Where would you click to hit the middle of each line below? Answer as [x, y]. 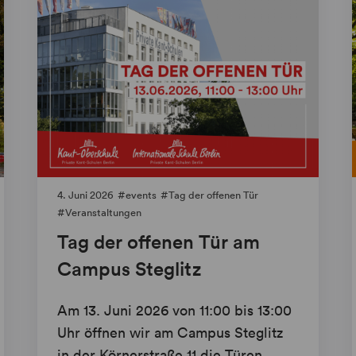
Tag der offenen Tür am [159, 242]
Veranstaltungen [104, 213]
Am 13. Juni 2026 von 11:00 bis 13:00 [175, 311]
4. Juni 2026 [86, 195]
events [141, 195]
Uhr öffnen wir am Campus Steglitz [170, 333]
